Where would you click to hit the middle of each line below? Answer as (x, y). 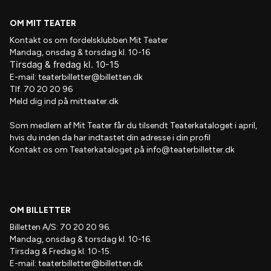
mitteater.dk (94, 101)
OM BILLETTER (40, 210)
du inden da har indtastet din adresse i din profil (119, 138)
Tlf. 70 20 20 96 (41, 89)
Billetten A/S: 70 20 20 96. (60, 227)
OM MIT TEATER (43, 23)
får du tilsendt (141, 126)
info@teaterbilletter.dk (191, 150)
